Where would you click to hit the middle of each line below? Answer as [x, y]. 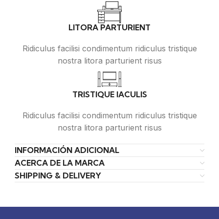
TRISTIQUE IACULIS [109, 95]
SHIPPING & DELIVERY [58, 176]
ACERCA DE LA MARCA [60, 163]
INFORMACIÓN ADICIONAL [67, 150]
